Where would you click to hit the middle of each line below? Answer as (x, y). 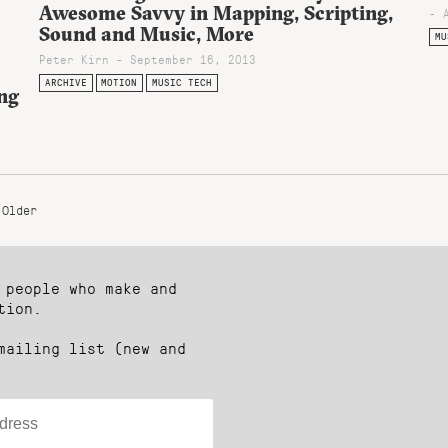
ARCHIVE (65, 83)
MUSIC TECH (181, 83)
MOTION (119, 83)
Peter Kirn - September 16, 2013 (147, 58)
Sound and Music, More (146, 33)
